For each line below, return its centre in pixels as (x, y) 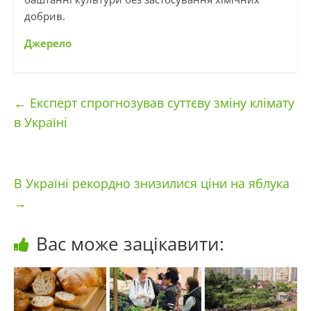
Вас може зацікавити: (130, 244)
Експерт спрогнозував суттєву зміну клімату (160, 103)
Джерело (48, 43)
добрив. (44, 16)
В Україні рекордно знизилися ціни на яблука (151, 184)
